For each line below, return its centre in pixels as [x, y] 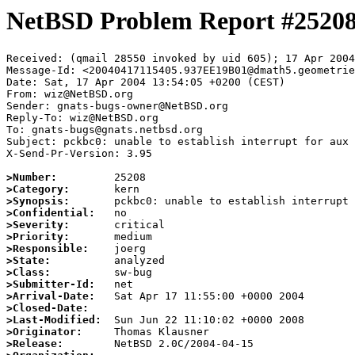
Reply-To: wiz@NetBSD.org [82, 118]
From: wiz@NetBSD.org [70, 94]
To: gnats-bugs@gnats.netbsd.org [105, 130]
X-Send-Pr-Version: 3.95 [79, 154]
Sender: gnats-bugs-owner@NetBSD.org [117, 106]
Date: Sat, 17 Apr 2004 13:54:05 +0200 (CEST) [146, 82]
